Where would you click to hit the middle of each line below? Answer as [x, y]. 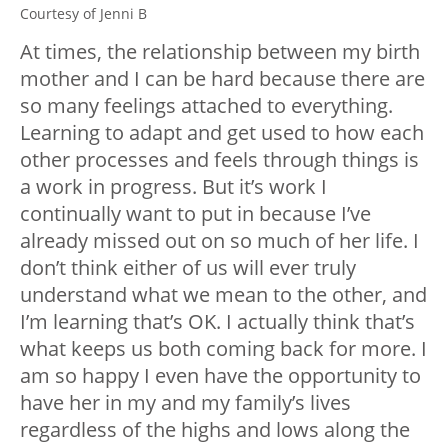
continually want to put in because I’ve [195, 213]
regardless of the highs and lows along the [215, 429]
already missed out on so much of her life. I [219, 240]
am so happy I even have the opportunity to [220, 375]
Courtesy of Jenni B [83, 13]
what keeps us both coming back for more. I [223, 348]
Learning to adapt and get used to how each [222, 132]
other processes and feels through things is [219, 159]
